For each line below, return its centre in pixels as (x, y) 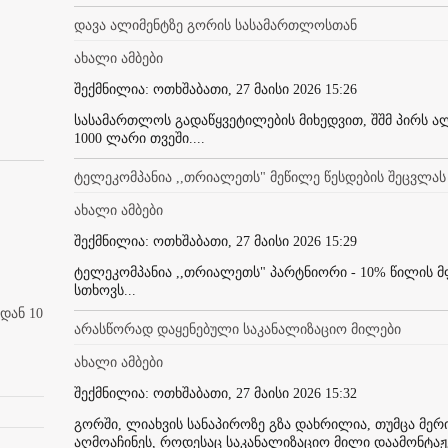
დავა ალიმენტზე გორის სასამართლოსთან (215, 25)
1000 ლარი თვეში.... (139, 138)
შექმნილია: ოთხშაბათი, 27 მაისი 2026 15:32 (215, 393)
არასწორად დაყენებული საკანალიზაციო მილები (237, 329)
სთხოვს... (105, 290)
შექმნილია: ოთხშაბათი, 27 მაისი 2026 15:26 (215, 89)
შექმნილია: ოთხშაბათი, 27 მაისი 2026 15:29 (215, 241)
